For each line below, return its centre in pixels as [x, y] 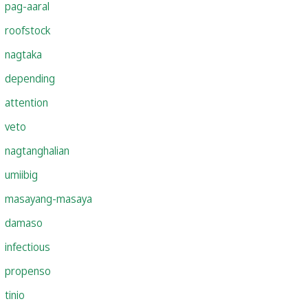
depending [30, 78]
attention [26, 102]
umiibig [21, 174]
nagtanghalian [37, 150]
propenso [28, 271]
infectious [27, 246]
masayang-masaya [48, 198]
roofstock [27, 30]
